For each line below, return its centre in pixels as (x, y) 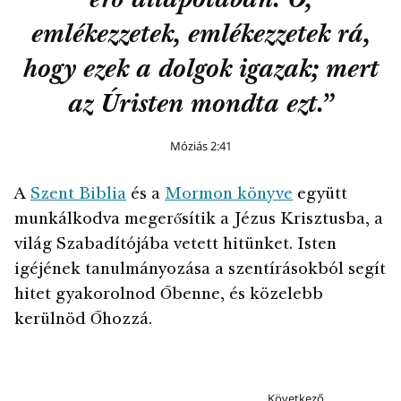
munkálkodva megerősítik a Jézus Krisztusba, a (199, 221)
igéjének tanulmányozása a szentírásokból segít (200, 271)
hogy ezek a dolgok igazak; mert (200, 72)
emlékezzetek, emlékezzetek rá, (200, 37)
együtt (320, 196)
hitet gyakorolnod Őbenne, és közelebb (169, 296)
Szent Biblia (78, 196)
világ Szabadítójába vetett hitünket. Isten (175, 246)
